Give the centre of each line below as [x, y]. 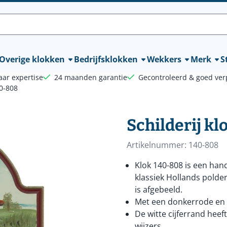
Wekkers [164, 59]
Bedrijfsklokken [106, 59]
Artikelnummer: [156, 145]
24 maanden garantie [91, 77]
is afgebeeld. [158, 190]
